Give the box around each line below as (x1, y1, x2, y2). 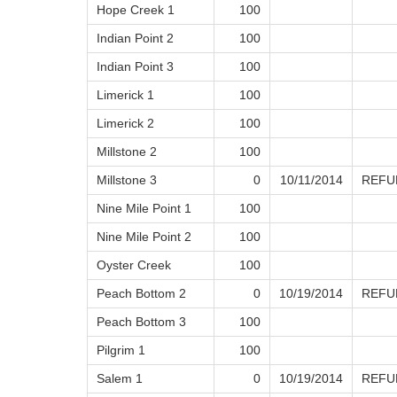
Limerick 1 (97, 88, 154, 103)
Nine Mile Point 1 (97, 201, 191, 216)
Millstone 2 (97, 144, 157, 160)
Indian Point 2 (97, 31, 174, 46)
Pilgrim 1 (97, 343, 145, 358)
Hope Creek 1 (97, 3, 175, 18)
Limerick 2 (97, 116, 154, 131)
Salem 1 (97, 371, 143, 386)
